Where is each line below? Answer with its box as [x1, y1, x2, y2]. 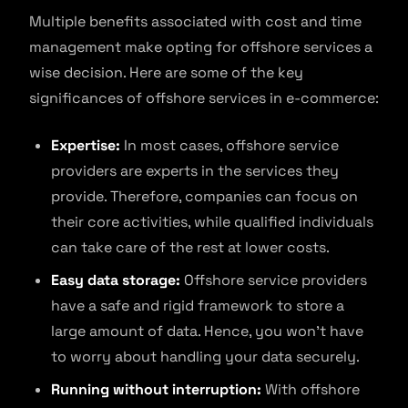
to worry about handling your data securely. [51, 347, 363, 366]
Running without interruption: [51, 380, 261, 399]
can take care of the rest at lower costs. [51, 238, 333, 257]
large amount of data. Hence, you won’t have [51, 321, 363, 341]
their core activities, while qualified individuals [51, 212, 373, 231]
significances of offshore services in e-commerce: [29, 88, 379, 107]
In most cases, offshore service [120, 136, 339, 155]
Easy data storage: [51, 270, 180, 290]
